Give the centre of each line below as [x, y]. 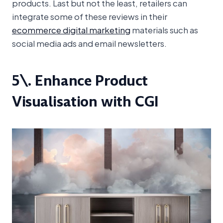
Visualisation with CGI [85, 102]
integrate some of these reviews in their [90, 16]
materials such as [164, 29]
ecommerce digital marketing [71, 29]
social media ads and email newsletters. [89, 43]
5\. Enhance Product [80, 81]
